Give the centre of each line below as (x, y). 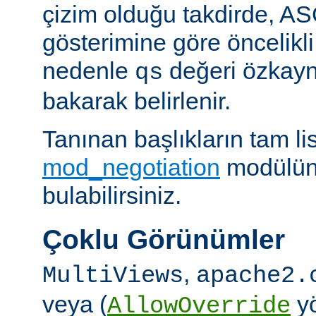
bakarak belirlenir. (136, 101)
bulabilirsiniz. (112, 196)
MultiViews (113, 276)
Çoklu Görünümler (164, 240)
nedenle (89, 71)
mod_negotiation (131, 168)
